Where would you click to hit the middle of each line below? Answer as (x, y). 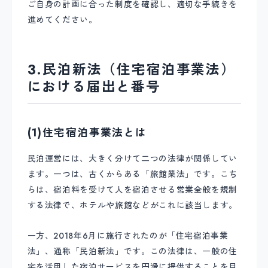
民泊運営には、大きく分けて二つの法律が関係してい (133, 159)
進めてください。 (62, 19)
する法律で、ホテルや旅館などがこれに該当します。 (133, 205)
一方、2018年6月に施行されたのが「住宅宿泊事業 (128, 235)
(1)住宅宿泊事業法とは (87, 133)
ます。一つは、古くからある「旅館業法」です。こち (133, 174)
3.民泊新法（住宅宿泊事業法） (131, 70)
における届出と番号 (94, 87)
